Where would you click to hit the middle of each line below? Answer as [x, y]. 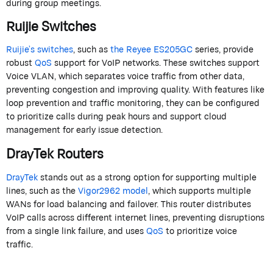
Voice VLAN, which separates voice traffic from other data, [125, 76]
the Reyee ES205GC [151, 49]
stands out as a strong [86, 177]
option [147, 177]
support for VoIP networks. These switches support [156, 63]
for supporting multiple [208, 177]
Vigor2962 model [113, 191]
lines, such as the [42, 191]
